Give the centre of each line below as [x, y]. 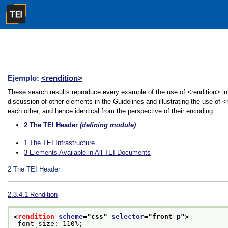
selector [128, 217]
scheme [71, 217]
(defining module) [107, 125]
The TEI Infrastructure [62, 143]
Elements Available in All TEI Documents [90, 152]
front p [166, 217]
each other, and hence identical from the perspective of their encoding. [111, 111]
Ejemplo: [24, 78]
